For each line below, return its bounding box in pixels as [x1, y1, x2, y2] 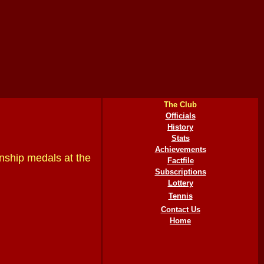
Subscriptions [154, 167, 206, 176]
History [167, 123, 193, 131]
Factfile [167, 156, 194, 165]
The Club [164, 100, 197, 109]
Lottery [167, 179, 193, 187]
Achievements [154, 145, 206, 154]
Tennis [168, 192, 193, 200]
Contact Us [160, 205, 200, 214]
